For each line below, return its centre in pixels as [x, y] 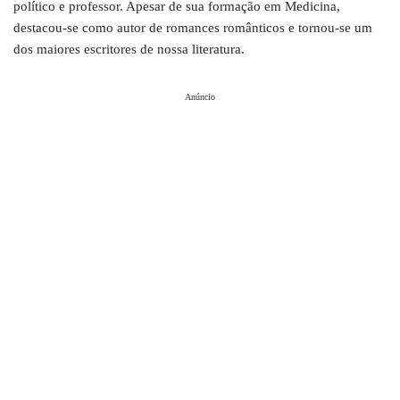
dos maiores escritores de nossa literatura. [129, 49]
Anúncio [200, 97]
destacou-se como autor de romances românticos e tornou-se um [193, 28]
